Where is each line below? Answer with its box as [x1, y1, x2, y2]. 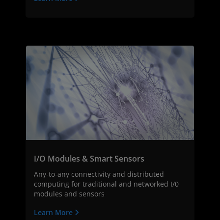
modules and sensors [34, 189, 105, 199]
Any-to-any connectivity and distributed [34, 169, 164, 179]
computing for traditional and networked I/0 [34, 179, 179, 189]
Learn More [34, 208, 75, 218]
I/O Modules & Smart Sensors [34, 153, 144, 165]
